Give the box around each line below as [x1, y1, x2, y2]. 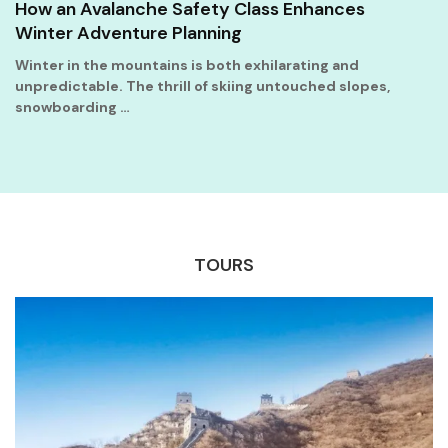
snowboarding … [15, 97, 130, 116]
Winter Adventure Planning [15, 20, 242, 45]
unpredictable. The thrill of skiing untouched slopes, [15, 76, 390, 95]
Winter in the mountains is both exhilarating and [15, 55, 359, 74]
